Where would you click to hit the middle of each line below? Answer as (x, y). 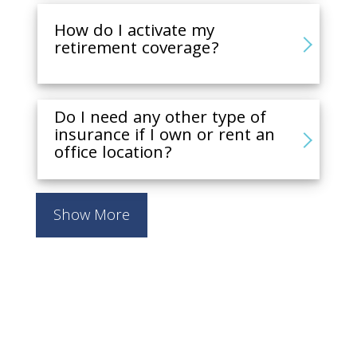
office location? (114, 154)
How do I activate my (135, 32)
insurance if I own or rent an (165, 136)
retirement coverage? (137, 49)
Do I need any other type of (161, 119)
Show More (92, 216)
